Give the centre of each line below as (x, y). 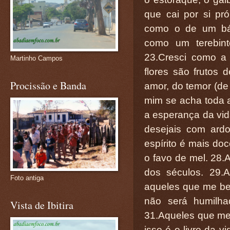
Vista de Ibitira (42, 205)
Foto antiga (27, 178)
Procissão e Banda (48, 85)
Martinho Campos (36, 58)
